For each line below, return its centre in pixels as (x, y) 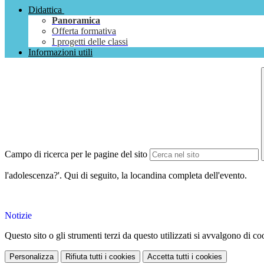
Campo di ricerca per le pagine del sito (76, 154)
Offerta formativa (84, 31)
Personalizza (32, 257)
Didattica (45, 10)
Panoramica (76, 21)
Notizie (18, 216)
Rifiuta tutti (84, 257)
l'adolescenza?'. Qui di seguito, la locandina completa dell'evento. (126, 176)
